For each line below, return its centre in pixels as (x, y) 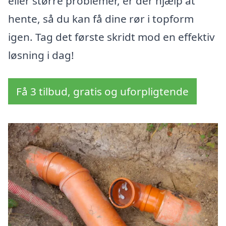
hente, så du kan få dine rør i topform (101, 19)
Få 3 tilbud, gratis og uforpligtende (102, 92)
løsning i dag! (41, 55)
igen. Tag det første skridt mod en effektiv (111, 37)
